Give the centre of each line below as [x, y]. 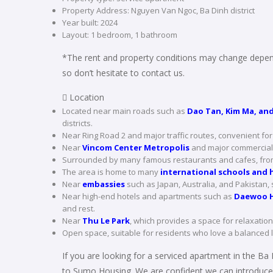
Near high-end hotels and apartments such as [148, 196]
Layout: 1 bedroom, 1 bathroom [120, 35]
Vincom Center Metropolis [136, 147]
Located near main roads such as [125, 111]
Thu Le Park [106, 221]
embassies [104, 184]
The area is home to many [111, 172]
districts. [77, 123]
